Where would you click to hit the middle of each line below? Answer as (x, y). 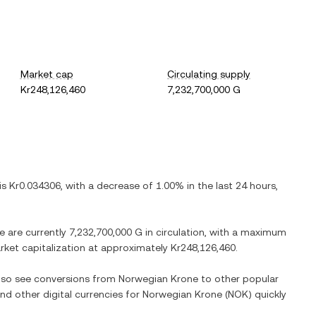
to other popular (238, 279)
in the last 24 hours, (231, 186)
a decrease (114, 186)
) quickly (267, 294)
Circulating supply (209, 74)
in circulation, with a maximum (214, 232)
